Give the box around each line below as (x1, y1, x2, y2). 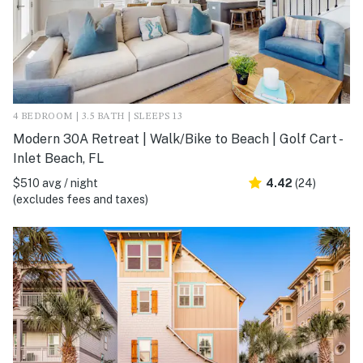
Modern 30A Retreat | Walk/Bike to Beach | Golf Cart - (13, 131, 341, 147)
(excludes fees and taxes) (13, 193, 148, 207)
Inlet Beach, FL (13, 151, 104, 167)
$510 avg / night (13, 177, 98, 190)
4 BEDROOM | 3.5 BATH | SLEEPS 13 (13, 112, 183, 122)
